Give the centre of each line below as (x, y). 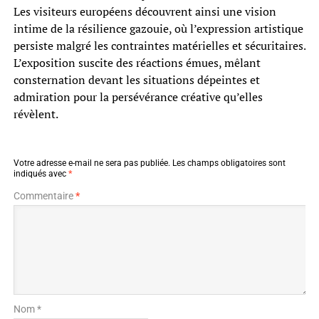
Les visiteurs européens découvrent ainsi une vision (145, 12)
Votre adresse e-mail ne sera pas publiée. (91, 163)
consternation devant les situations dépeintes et (136, 80)
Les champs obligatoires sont (229, 163)
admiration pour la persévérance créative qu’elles (138, 97)
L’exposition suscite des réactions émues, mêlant (137, 63)
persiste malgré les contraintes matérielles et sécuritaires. (159, 46)
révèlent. (36, 114)
